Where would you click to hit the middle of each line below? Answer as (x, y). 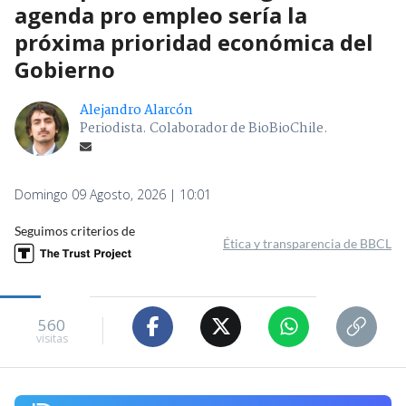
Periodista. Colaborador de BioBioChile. (204, 128)
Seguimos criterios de (75, 230)
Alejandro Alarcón (136, 110)
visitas (52, 339)
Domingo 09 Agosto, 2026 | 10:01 (113, 194)
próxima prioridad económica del (194, 42)
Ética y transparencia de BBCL (307, 243)
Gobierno (65, 69)
